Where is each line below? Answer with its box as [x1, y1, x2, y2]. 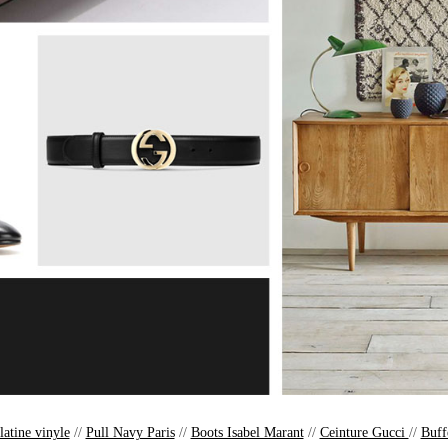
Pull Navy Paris [85, 425, 175, 441]
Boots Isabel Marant [190, 425, 304, 441]
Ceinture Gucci [319, 425, 409, 441]
